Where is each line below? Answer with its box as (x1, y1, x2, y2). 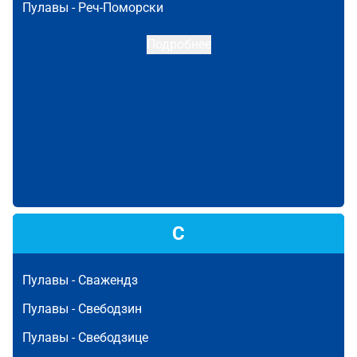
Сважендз (78, 273, 138, 288)
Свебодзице (78, 330, 148, 345)
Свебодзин (78, 301, 142, 316)
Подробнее (146, 37, 211, 52)
